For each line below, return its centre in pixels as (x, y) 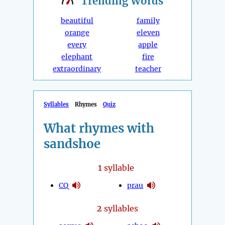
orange (77, 33)
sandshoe (72, 144)
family (148, 21)
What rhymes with (99, 129)
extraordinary (77, 69)
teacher (148, 69)
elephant (77, 57)
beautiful (77, 21)
